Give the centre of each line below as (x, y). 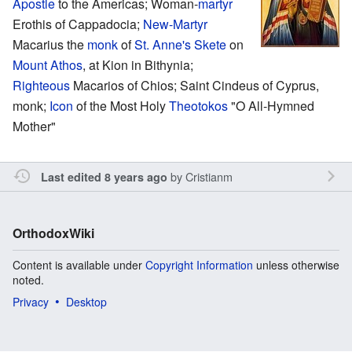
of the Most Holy (121, 105)
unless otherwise (296, 264)
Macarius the (50, 44)
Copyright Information (199, 264)
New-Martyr (175, 24)
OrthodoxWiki (53, 233)
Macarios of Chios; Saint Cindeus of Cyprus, (194, 85)
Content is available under (79, 264)
